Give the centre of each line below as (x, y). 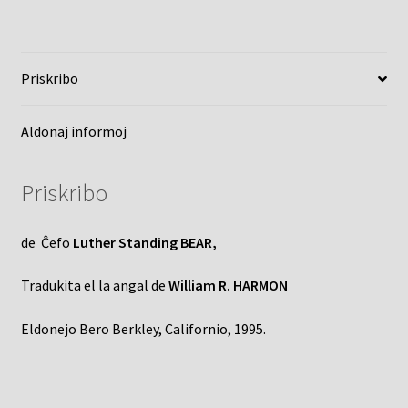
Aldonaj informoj (73, 132)
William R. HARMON (228, 286)
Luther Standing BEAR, (144, 242)
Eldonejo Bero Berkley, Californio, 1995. (143, 328)
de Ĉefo (46, 242)
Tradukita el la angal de (94, 286)
